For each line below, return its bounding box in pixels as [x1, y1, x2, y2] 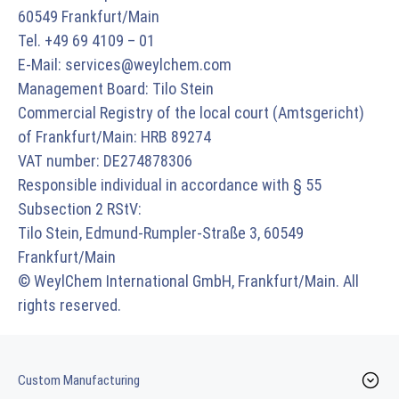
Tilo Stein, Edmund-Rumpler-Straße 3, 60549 [18, 224, 304, 242]
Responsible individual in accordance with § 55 [18, 175, 322, 194]
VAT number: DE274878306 [18, 151, 192, 170]
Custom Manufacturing [18, 372, 140, 388]
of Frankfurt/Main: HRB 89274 [18, 127, 211, 146]
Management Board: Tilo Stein [18, 79, 214, 98]
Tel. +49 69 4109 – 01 [18, 31, 155, 50]
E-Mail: [18, 55, 65, 74]
